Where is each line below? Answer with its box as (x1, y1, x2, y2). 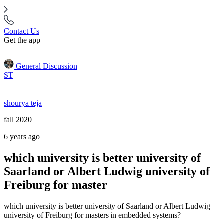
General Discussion (16, 62, 77, 70)
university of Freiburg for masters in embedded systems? (4, 210, 181, 219)
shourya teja (4, 99, 42, 107)
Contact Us (4, 27, 39, 35)
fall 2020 (4, 115, 32, 124)
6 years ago (4, 132, 40, 141)
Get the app (4, 36, 40, 44)
